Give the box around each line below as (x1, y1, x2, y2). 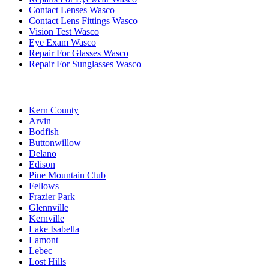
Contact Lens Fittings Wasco (29, 15, 138, 26)
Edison (29, 159, 55, 170)
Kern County (29, 105, 79, 116)
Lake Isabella (29, 224, 79, 235)
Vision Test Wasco (29, 26, 99, 37)
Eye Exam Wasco (29, 37, 96, 47)
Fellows (29, 181, 59, 192)
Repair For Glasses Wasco (29, 47, 128, 58)
